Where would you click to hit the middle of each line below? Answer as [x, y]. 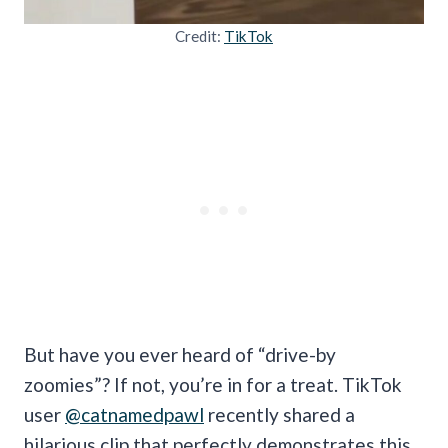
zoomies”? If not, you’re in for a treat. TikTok [213, 384]
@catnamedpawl [134, 414]
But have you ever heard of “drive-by [180, 354]
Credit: [199, 35]
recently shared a [279, 414]
